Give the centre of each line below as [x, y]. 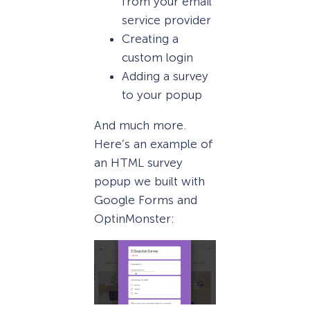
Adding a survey [165, 76]
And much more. [140, 125]
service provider [166, 20]
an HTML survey [138, 162]
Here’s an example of [154, 144]
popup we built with [149, 181]
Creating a [150, 38]
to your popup [162, 94]
